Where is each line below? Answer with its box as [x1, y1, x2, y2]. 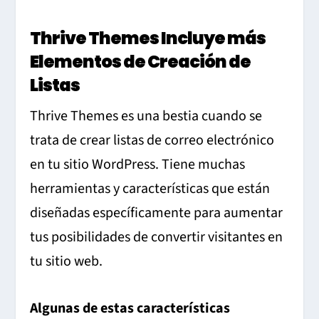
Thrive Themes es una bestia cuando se [30, 105, 263, 126]
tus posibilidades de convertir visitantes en [30, 226, 283, 247]
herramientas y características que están [30, 178, 271, 199]
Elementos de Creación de [30, 49, 251, 73]
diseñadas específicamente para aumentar [30, 202, 283, 223]
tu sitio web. [30, 251, 103, 271]
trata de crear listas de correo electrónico [30, 130, 275, 150]
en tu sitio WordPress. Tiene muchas [30, 154, 246, 174]
